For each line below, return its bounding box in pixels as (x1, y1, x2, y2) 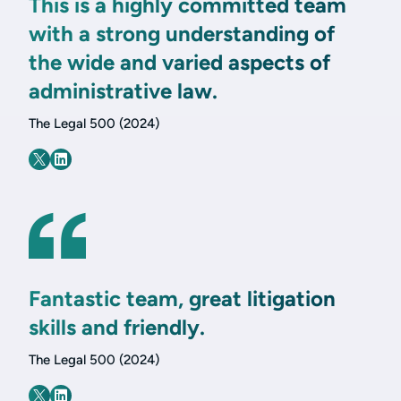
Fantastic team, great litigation (29, 286, 336, 312)
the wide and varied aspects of (29, 49, 330, 76)
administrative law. (29, 78, 218, 105)
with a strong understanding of (29, 21, 335, 47)
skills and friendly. (29, 314, 205, 341)
